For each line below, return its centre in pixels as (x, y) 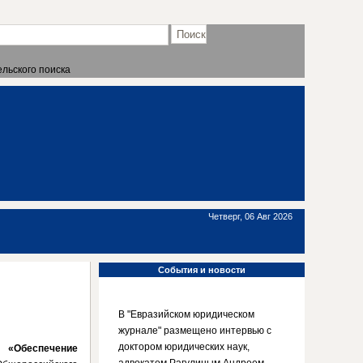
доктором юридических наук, (184, 347)
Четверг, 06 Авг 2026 (250, 216)
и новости (222, 270)
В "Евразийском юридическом (186, 314)
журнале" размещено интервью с (195, 331)
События (178, 270)
